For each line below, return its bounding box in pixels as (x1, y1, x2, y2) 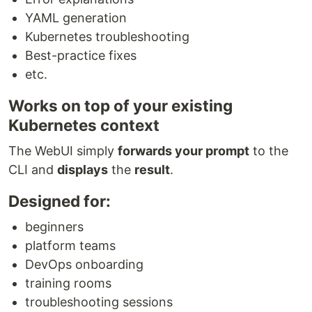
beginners (25, 219, 84, 235)
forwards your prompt (118, 143, 249, 159)
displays (57, 162, 108, 178)
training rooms (25, 276, 111, 291)
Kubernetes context (8, 116, 159, 135)
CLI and (8, 162, 57, 178)
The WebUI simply (8, 143, 118, 159)
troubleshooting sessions (25, 295, 173, 310)
